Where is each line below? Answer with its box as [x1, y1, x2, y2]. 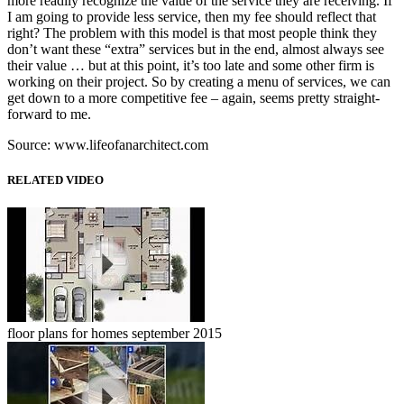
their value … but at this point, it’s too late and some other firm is [7, 57, 374, 73]
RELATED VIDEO [7, 172, 104, 187]
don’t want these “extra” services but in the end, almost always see [7, 41, 384, 57]
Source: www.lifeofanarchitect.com [7, 136, 208, 152]
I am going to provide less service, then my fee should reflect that [7, 8, 376, 24]
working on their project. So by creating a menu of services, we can [7, 73, 390, 89]
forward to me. [7, 106, 91, 122]
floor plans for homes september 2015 [7, 326, 222, 342]
